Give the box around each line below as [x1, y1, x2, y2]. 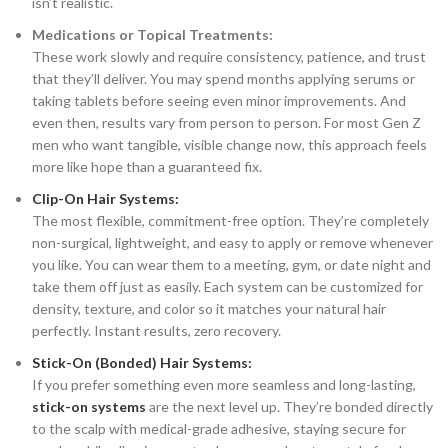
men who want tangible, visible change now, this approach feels [32, 136, 427, 154]
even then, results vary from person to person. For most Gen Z [32, 114, 421, 132]
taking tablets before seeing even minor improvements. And [32, 92, 406, 110]
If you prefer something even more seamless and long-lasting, [32, 376, 416, 394]
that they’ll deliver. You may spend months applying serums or [32, 70, 415, 88]
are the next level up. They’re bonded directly [146, 398, 433, 416]
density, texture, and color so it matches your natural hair [32, 300, 386, 318]
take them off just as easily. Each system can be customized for [32, 278, 423, 296]
